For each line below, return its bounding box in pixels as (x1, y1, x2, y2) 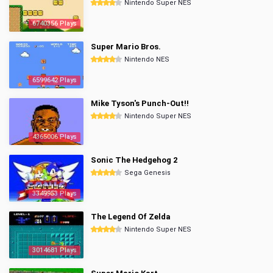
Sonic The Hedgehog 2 (91, 155, 177, 165)
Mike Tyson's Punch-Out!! (91, 99, 189, 108)
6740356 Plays (32, 19, 77, 27)
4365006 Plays (32, 133, 77, 141)
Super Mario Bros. (91, 42, 161, 51)
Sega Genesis (124, 169, 171, 177)
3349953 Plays (32, 190, 77, 197)
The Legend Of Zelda (91, 212, 171, 221)
